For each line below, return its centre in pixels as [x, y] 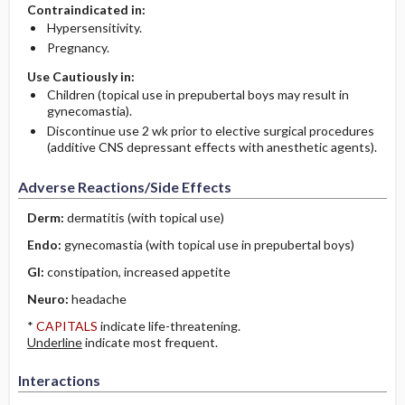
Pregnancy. [78, 47]
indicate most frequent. [150, 342]
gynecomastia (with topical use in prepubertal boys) [209, 245]
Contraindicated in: [86, 9]
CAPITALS [66, 326]
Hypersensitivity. [94, 28]
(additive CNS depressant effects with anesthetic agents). [212, 147]
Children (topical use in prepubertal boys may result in [198, 94]
